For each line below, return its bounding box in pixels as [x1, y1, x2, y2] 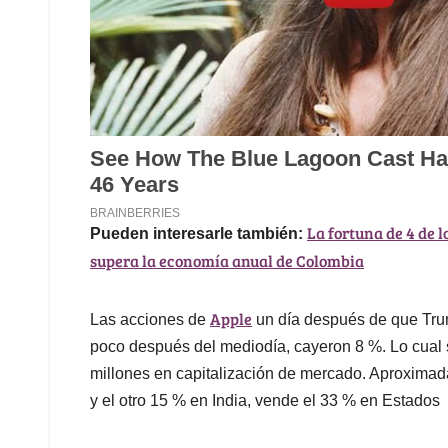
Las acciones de [90, 311, 210, 329]
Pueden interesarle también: [90, 225, 303, 243]
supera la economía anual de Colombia [90, 250, 364, 272]
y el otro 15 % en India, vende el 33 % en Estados [90, 392, 440, 410]
